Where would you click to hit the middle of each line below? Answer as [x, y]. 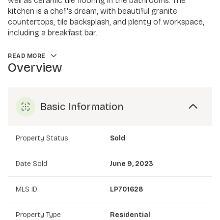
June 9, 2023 [132, 164]
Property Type [38, 215]
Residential [130, 215]
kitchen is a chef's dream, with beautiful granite [93, 11]
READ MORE [27, 56]
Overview [35, 67]
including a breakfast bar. [53, 33]
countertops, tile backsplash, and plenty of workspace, [106, 22]
